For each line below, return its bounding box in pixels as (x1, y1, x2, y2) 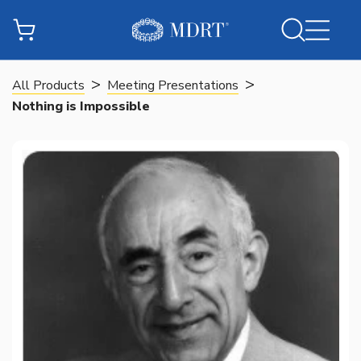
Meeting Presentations (107, 77, 239, 94)
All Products (12, 77, 85, 94)
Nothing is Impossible (12, 98, 150, 115)
